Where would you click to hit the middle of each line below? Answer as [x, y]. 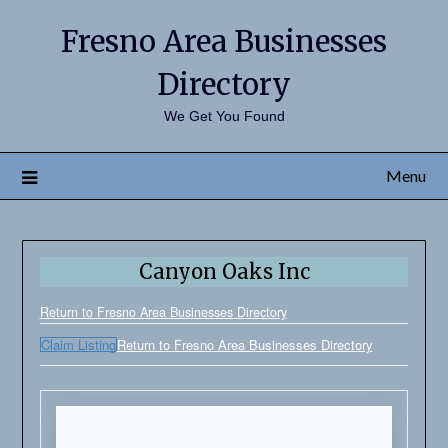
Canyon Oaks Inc [224, 272]
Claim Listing [78, 345]
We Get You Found [224, 116]
